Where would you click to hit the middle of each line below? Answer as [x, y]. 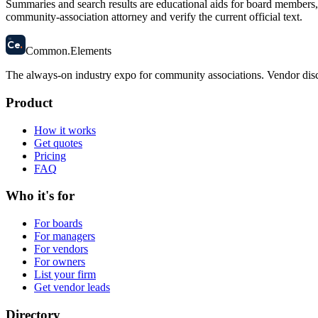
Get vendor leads [72, 287]
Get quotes [58, 143]
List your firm [65, 275]
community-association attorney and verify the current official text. [154, 17]
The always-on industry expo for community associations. [135, 75]
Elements [91, 51]
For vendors [61, 249]
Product [29, 103]
